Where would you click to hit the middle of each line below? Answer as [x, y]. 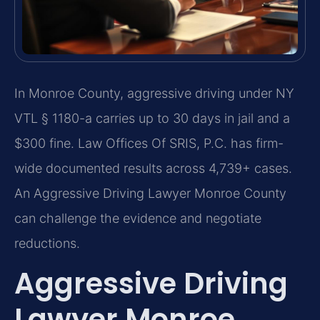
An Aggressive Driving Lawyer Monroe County [150, 193]
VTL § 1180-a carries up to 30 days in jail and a [152, 118]
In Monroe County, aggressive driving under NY [154, 93]
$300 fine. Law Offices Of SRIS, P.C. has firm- [149, 143]
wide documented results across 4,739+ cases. [153, 168]
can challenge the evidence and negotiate [138, 218]
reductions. [47, 243]
